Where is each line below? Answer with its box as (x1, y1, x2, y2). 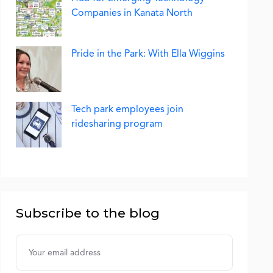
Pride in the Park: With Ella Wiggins (71, 48, 225, 60)
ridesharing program (71, 118, 165, 130)
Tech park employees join (71, 103, 183, 115)
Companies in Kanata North (71, 7, 193, 19)
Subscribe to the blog (16, 205, 160, 221)
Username (15, 235, 60, 247)
